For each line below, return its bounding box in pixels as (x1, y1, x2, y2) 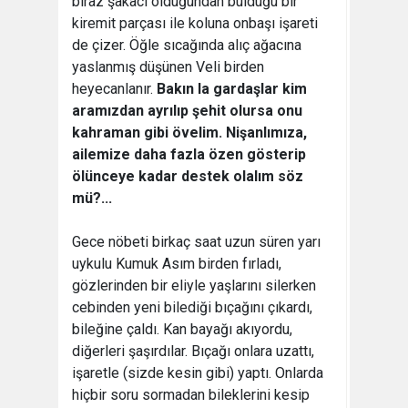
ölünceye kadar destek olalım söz (72, 168, 303, 185)
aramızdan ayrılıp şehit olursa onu (72, 102, 302, 119)
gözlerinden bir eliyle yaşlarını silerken (72, 277, 316, 294)
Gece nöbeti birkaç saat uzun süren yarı (72, 233, 321, 250)
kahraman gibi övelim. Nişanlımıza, (72, 124, 307, 141)
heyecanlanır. (72, 80, 157, 97)
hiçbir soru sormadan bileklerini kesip (72, 386, 310, 403)
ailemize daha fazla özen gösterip (72, 146, 306, 163)
